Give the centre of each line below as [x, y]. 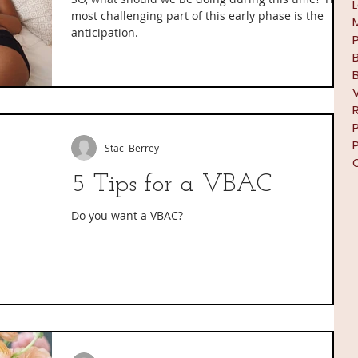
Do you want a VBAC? [127, 216]
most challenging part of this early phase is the [197, 16]
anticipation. [105, 32]
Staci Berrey [132, 148]
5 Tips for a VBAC [171, 185]
